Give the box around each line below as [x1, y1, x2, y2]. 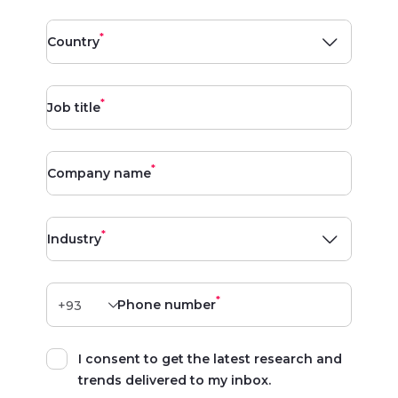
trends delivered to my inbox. [78, 372, 271, 388]
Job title [47, 99, 100, 115]
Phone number [117, 297, 216, 313]
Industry [47, 231, 101, 247]
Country [47, 34, 99, 50]
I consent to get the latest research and [78, 351, 342, 367]
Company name [47, 165, 151, 181]
